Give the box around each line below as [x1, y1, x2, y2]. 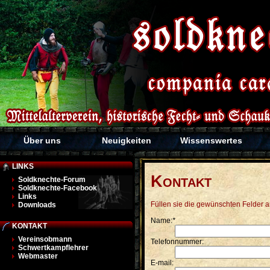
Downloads [18, 201, 56, 209]
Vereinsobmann [18, 235, 72, 243]
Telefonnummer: [151, 237, 204, 246]
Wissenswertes [180, 136, 242, 145]
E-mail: [151, 258, 174, 267]
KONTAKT [10, 222, 47, 231]
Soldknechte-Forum [18, 175, 86, 184]
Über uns [24, 136, 61, 145]
